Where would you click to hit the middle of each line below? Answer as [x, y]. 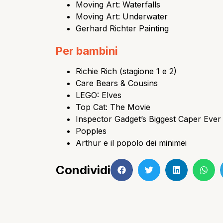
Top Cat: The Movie [113, 107]
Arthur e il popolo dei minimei [131, 143]
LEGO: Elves [99, 95]
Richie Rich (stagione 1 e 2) [126, 71]
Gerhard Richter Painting [122, 29]
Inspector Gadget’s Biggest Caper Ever [148, 119]
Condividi [83, 170]
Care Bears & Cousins [117, 83]
